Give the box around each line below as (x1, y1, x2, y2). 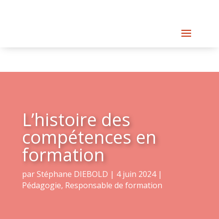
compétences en (22, 125, 156, 149)
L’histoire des (22, 108, 131, 131)
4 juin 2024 (116, 169, 156, 179)
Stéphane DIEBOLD (36, 169, 108, 179)
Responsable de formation (65, 180, 162, 191)
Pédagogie (22, 180, 61, 191)
